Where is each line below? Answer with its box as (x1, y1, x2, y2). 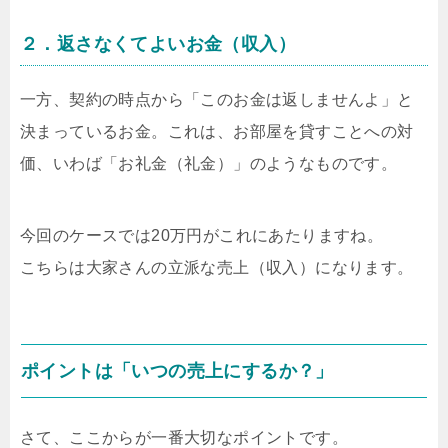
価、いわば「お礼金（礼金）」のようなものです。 (20, 154, 398, 172)
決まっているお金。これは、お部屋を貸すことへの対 (20, 122, 414, 140)
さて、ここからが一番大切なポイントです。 (20, 428, 348, 446)
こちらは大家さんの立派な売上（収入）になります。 (20, 258, 414, 276)
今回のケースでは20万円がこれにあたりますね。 (20, 226, 384, 244)
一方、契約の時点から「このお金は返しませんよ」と (20, 90, 414, 108)
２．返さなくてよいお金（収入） (20, 33, 296, 54)
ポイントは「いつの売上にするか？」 (21, 360, 334, 381)
